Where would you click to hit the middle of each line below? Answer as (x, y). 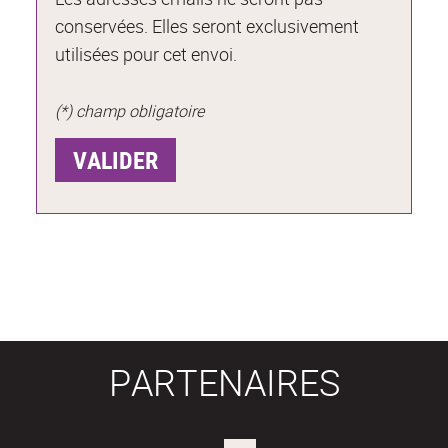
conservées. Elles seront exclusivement (207, 26)
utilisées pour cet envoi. (146, 54)
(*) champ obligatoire (130, 111)
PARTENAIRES (224, 381)
